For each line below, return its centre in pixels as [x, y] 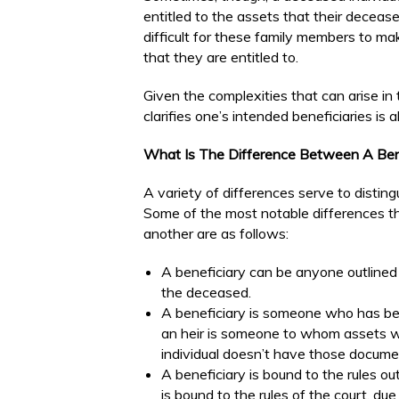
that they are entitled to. [221, 57]
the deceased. [206, 292]
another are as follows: [216, 233]
